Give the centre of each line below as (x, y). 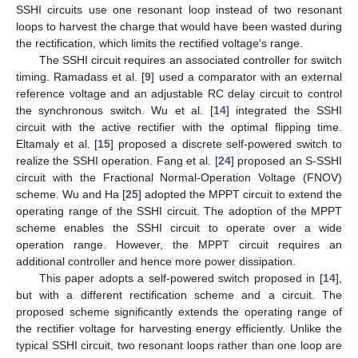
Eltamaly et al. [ (57, 143)
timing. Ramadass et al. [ (81, 76)
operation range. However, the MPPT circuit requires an (179, 244)
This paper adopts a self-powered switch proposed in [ (181, 278)
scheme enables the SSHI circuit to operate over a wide (179, 227)
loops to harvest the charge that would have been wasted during (179, 26)
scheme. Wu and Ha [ (71, 194)
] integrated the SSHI (284, 110)
